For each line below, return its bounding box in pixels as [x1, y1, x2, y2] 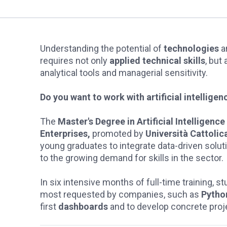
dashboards [58, 201, 108, 212]
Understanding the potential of [40, 43, 164, 54]
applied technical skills [109, 55, 205, 66]
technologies [164, 43, 221, 54]
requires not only [40, 55, 109, 66]
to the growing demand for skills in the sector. [40, 153, 223, 163]
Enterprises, [40, 128, 92, 139]
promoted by [92, 128, 145, 139]
